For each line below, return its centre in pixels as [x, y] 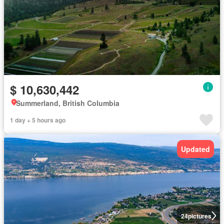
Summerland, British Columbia [68, 103]
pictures [199, 216]
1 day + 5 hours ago [38, 120]
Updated [195, 149]
